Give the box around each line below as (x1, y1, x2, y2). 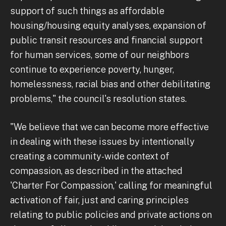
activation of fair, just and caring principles (10, 194, 189, 205)
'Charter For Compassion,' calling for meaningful (10, 180, 212, 191)
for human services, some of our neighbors (10, 49, 189, 60)
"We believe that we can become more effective (10, 121, 209, 132)
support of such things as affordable (10, 5, 164, 16)
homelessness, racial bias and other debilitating (10, 78, 210, 89)
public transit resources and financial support (10, 34, 203, 45)
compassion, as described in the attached (10, 165, 183, 176)
